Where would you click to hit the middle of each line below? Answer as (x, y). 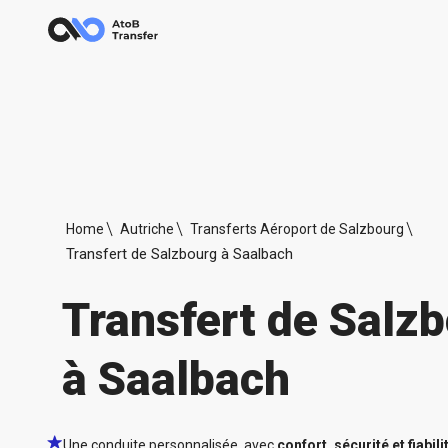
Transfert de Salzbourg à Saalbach (179, 253)
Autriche (147, 228)
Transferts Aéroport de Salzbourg (297, 228)
